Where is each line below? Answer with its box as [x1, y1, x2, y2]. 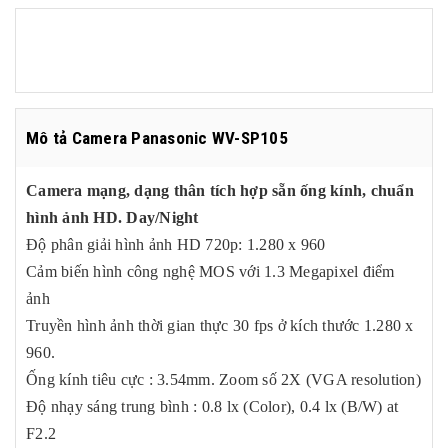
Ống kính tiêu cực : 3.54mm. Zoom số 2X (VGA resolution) [26, 371, 421, 388]
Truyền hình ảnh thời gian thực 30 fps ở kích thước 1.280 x [26, 317, 414, 334]
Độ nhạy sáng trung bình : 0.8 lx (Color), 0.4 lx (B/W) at [26, 398, 399, 415]
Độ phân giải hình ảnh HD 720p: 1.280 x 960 [26, 236, 326, 253]
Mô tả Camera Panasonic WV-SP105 [26, 128, 288, 148]
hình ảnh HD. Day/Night [26, 209, 199, 226]
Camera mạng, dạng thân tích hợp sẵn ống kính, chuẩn [26, 182, 414, 199]
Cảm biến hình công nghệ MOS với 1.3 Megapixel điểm [26, 263, 395, 280]
